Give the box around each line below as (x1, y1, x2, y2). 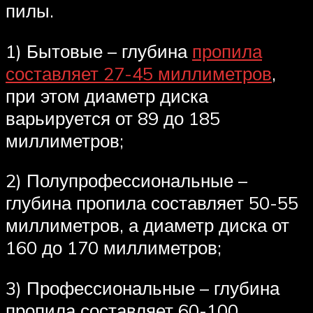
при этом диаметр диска (6, 84, 208, 107)
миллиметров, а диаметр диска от (6, 214, 289, 237)
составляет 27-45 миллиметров (6, 61, 272, 85)
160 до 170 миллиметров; (6, 236, 221, 259)
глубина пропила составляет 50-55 (6, 191, 298, 214)
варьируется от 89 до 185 (6, 106, 220, 129)
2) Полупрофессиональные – (6, 169, 247, 192)
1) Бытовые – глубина (6, 39, 192, 62)
